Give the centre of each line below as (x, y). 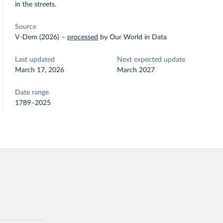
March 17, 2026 (40, 70)
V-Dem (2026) (37, 37)
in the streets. (36, 4)
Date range (32, 93)
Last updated (35, 60)
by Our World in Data (134, 37)
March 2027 (136, 70)
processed (83, 37)
